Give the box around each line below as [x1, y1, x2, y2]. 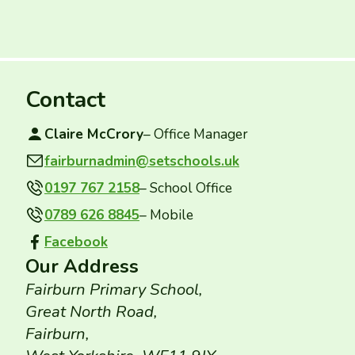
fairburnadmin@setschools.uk [44, 151, 239, 170]
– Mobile [139, 205, 193, 224]
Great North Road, [25, 300, 158, 323]
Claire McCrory [44, 124, 143, 143]
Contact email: [25, 163, 110, 183]
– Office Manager [143, 124, 248, 143]
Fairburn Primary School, [25, 278, 203, 300]
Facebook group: [25, 244, 128, 264]
